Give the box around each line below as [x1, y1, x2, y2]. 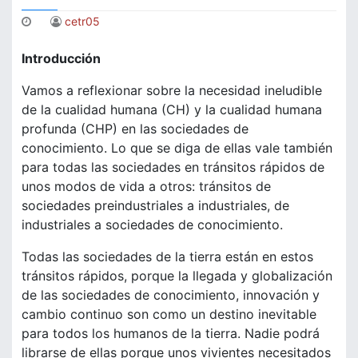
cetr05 [65, 14, 100, 29]
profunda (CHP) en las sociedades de [22, 121, 249, 137]
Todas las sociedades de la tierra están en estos [22, 249, 313, 265]
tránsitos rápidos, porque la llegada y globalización [22, 268, 332, 284]
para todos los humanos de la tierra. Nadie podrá [22, 325, 320, 342]
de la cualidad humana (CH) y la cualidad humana [22, 101, 322, 118]
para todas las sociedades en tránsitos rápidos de [22, 159, 324, 176]
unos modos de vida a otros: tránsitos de [22, 178, 271, 195]
